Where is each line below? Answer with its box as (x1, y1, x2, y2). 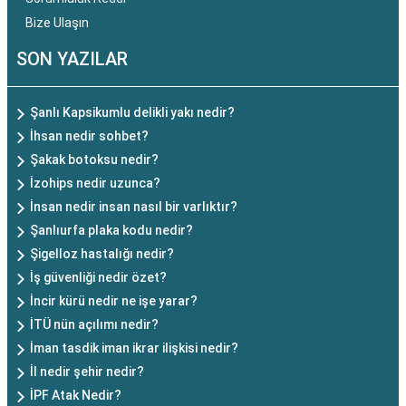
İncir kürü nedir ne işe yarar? (30, 294, 198, 308)
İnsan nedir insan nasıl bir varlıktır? (30, 199, 237, 214)
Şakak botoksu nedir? (30, 152, 159, 167)
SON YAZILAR (16, 48, 128, 70)
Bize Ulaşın (25, 15, 89, 30)
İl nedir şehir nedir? (30, 364, 144, 379)
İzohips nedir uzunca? (30, 176, 160, 190)
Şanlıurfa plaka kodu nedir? (30, 223, 193, 237)
